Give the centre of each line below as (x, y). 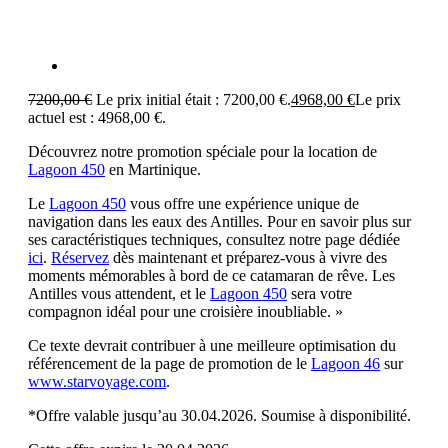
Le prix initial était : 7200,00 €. (193, 100)
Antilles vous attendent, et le (119, 294)
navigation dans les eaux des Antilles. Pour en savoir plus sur (219, 222)
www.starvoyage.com (97, 382)
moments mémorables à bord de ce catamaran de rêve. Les (211, 276)
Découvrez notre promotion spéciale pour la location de (202, 152)
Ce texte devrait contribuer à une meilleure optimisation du (212, 346)
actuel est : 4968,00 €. (97, 118)
